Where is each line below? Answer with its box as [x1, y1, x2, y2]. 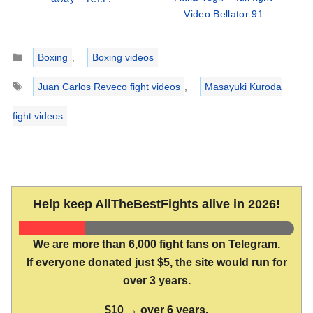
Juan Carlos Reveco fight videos [37, 81, 180, 93]
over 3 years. [122, 275, 191, 287]
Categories [22, 43, 71, 55]
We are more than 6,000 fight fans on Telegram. [33, 238, 280, 251]
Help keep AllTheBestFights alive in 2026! [33, 197, 280, 212]
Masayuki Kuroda [204, 81, 282, 93]
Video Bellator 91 [184, 8, 263, 20]
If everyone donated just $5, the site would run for [26, 256, 287, 269]
